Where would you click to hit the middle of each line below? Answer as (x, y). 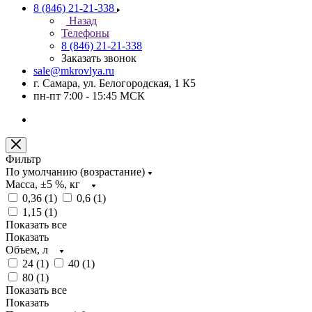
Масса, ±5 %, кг (43, 184)
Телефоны (85, 33)
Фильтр (23, 159)
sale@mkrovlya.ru (74, 71)
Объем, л (27, 250)
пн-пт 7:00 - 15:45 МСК (89, 96)
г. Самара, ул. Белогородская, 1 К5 (115, 83)
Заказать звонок (99, 58)
